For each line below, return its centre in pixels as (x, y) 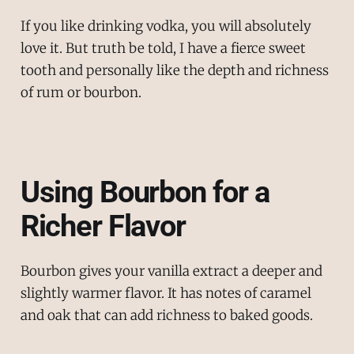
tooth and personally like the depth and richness (174, 70)
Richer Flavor (103, 226)
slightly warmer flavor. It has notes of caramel (166, 293)
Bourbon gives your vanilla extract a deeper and (171, 271)
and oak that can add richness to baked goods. (166, 315)
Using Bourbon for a (145, 192)
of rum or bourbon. (81, 92)
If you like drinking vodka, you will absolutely (166, 26)
